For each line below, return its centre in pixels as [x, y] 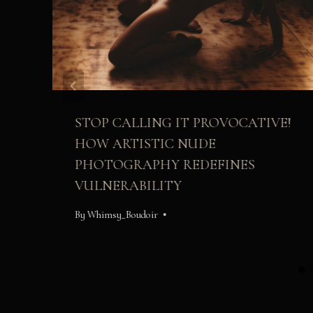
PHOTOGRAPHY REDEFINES [165, 165]
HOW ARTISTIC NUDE [145, 144]
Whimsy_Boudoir [123, 214]
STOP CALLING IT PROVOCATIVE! [183, 123]
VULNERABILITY [128, 186]
